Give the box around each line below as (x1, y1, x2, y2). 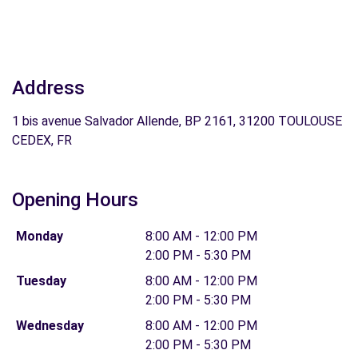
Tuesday (15, 273, 66, 288)
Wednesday (15, 318, 84, 333)
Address (12, 77, 85, 99)
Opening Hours (12, 189, 138, 211)
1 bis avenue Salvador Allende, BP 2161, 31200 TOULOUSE (12, 113, 342, 129)
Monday (15, 229, 63, 244)
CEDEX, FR (12, 133, 72, 148)
